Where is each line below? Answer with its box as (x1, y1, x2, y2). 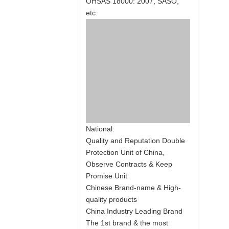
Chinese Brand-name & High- (86, 184, 181, 192)
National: (86, 125, 114, 133)
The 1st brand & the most (86, 219, 168, 227)
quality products (86, 195, 137, 203)
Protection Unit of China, (86, 148, 165, 156)
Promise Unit (86, 172, 127, 180)
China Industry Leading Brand (86, 207, 182, 215)
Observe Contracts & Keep (86, 160, 172, 168)
